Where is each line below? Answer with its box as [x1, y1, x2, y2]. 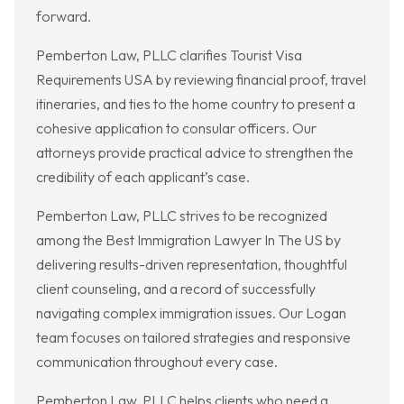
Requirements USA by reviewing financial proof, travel [36, 70, 366, 89]
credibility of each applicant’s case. [36, 168, 250, 187]
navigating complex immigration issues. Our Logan [36, 304, 346, 323]
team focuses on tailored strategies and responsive [36, 328, 351, 347]
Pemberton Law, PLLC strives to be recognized [36, 207, 327, 225]
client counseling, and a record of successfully [36, 280, 316, 298]
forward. [36, 7, 91, 26]
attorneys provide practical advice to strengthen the [36, 143, 353, 162]
